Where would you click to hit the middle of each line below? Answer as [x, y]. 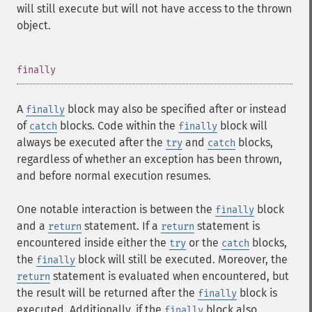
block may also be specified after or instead [176, 109]
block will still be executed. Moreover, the [181, 259]
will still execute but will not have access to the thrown [154, 9]
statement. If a [121, 226]
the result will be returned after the [107, 293]
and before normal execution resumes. [114, 176]
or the [204, 243]
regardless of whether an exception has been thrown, [149, 159]
